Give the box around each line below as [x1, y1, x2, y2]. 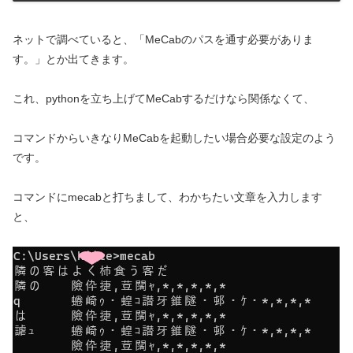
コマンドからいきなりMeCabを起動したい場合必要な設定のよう [13, 131, 336, 144]
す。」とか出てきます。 [13, 52, 134, 65]
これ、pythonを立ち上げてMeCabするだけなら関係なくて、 [13, 91, 314, 105]
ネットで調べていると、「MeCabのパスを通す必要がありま [13, 32, 314, 46]
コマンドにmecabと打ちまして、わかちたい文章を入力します [13, 191, 322, 204]
